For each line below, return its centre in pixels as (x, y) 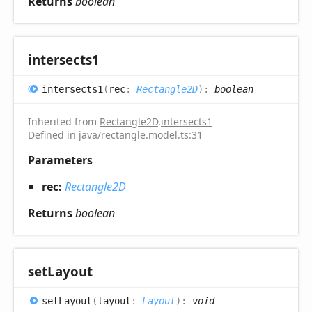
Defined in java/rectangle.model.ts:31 (115, 134)
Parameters (60, 160)
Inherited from (64, 121)
